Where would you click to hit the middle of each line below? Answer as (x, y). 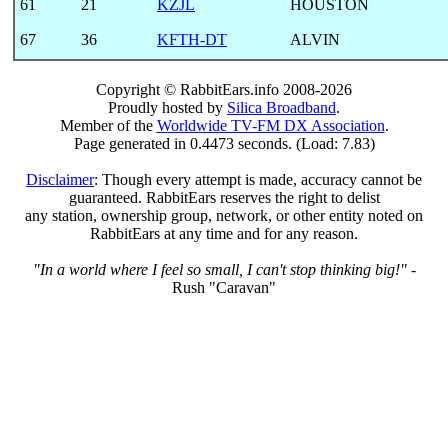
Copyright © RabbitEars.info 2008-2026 (224, 89)
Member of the (108, 125)
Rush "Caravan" (224, 287)
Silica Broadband (281, 107)
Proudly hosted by (167, 107)
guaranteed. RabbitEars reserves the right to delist (224, 197)
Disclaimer (60, 179)
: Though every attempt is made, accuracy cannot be (258, 179)
